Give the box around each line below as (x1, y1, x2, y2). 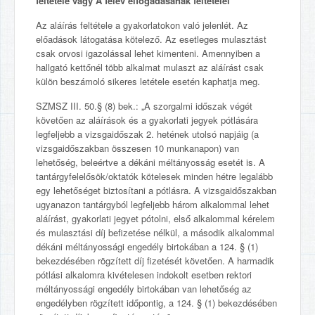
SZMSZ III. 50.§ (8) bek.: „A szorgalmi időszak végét (36, 99, 252, 112)
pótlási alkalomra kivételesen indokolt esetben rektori (36, 268, 252, 281)
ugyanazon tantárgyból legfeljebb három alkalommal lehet (36, 198, 269, 211)
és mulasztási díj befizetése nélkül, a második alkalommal (36, 226, 274, 239)
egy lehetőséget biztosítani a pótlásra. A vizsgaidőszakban (36, 184, 276, 197)
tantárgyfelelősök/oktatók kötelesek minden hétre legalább (36, 169, 273, 183)
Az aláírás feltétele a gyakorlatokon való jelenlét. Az (36, 18, 248, 32)
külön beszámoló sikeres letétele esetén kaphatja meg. (36, 75, 260, 88)
